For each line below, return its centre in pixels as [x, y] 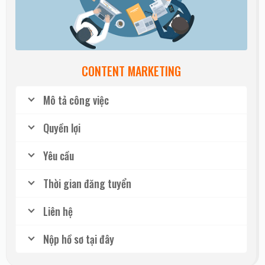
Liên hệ [58, 211]
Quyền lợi [62, 128]
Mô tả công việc [76, 100]
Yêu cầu [59, 156]
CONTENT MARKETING [131, 71]
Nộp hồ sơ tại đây [79, 239]
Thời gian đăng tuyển [87, 184]
